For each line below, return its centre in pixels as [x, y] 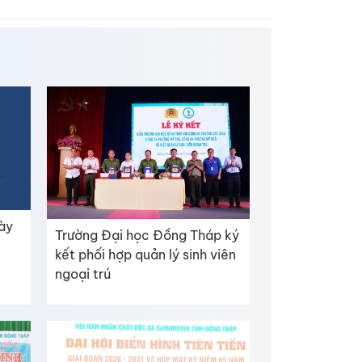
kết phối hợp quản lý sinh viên [145, 255]
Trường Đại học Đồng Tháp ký [147, 236]
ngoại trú [82, 274]
